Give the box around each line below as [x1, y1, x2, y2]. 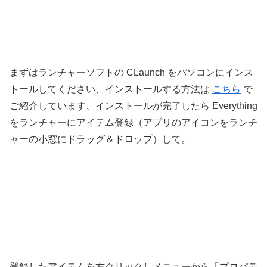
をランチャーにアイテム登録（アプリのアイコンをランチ [10, 117, 257, 128]
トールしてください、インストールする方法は [10, 83, 212, 94]
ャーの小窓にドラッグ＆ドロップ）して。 [10, 133, 191, 144]
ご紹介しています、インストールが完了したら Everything [10, 100, 257, 111]
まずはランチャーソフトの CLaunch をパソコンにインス [10, 67, 253, 77]
